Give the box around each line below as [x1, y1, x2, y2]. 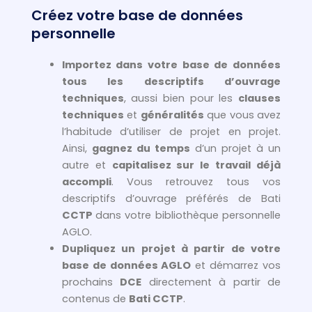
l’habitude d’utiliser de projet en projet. [61, 125, 281, 139]
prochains [61, 275, 120, 290]
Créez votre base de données [31, 6, 243, 26]
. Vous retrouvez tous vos [111, 175, 281, 189]
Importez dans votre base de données [61, 58, 281, 72]
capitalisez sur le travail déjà [111, 158, 281, 173]
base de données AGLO [61, 258, 192, 273]
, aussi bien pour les [123, 91, 238, 106]
